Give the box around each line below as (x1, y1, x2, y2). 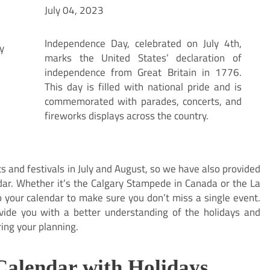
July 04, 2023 (45, 2, 104, 19)
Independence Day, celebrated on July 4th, (45, 35, 242, 52)
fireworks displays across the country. (45, 107, 209, 124)
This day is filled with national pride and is (45, 78, 242, 95)
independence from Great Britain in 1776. (45, 64, 242, 81)
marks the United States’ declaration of (45, 49, 242, 66)
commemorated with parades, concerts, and (45, 93, 242, 110)
